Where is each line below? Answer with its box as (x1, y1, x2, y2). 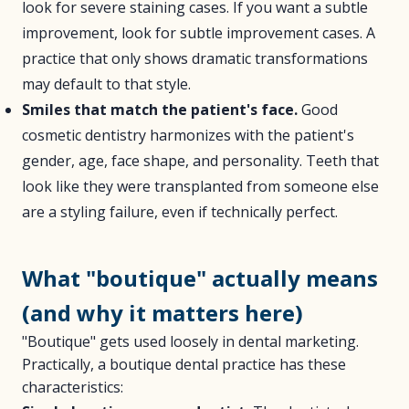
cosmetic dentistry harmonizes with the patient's (22, 125, 354, 145)
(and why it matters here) (22, 298, 303, 328)
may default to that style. (22, 74, 191, 94)
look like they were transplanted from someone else (22, 176, 379, 196)
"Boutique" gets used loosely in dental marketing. (22, 331, 359, 351)
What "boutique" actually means (22, 263, 378, 293)
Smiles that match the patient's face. (22, 100, 298, 120)
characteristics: (22, 377, 123, 397)
